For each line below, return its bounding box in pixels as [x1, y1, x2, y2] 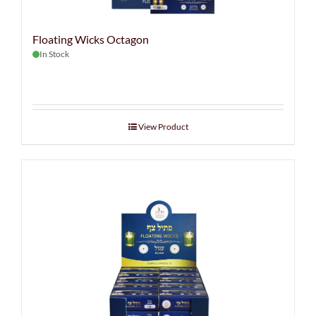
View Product [138, 121, 188, 132]
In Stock [39, 49, 69, 59]
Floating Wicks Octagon [32, 32, 149, 46]
